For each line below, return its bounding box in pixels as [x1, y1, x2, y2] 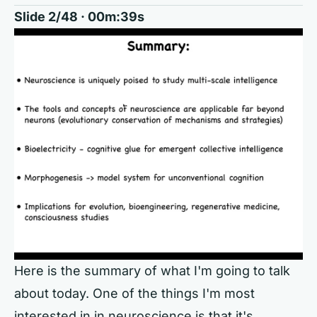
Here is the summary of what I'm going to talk [14, 263, 290, 278]
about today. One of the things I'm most [14, 285, 255, 301]
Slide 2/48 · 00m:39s [14, 9, 144, 25]
